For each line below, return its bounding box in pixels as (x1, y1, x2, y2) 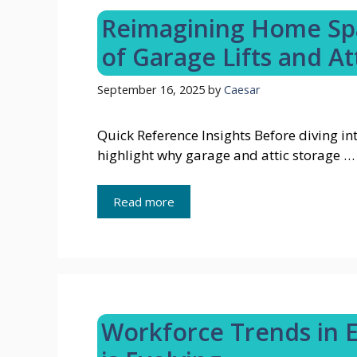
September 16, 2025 (97, 81, 205, 97)
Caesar (224, 81, 261, 97)
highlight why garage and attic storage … (97, 145, 355, 164)
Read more (113, 194, 175, 210)
